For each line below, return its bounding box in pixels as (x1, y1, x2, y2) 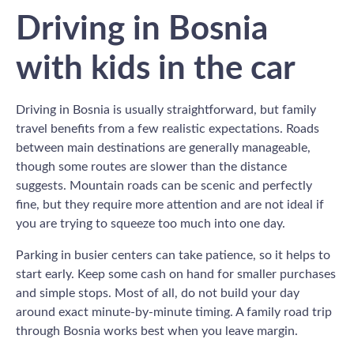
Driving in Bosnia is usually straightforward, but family (16, 103, 316, 116)
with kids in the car (16, 51, 296, 85)
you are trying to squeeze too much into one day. (16, 217, 285, 230)
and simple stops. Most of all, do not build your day (16, 286, 299, 299)
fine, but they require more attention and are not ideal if (16, 198, 324, 211)
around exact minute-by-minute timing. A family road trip (16, 305, 332, 318)
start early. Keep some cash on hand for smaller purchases (16, 267, 336, 281)
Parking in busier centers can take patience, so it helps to (16, 248, 330, 262)
